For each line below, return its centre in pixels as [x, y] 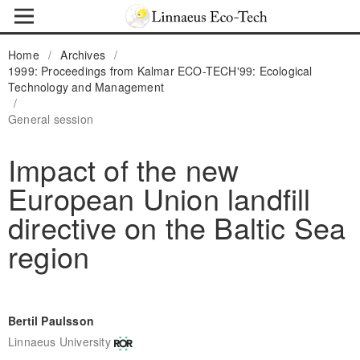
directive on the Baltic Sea [177, 227]
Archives [83, 54]
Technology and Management [86, 86]
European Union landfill [159, 198]
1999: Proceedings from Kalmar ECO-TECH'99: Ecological [160, 70]
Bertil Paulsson [51, 320]
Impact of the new [123, 169]
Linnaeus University [59, 342]
